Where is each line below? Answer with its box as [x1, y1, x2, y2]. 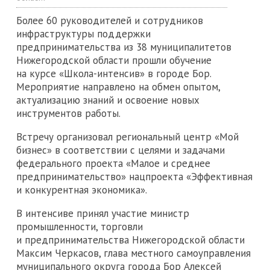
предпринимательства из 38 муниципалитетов [16, 40, 231, 54]
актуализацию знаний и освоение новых [16, 93, 199, 107]
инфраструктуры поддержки [16, 27, 151, 40]
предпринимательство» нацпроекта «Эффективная [16, 169, 253, 183]
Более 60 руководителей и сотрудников [16, 13, 203, 27]
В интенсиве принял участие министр [16, 206, 189, 220]
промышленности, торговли [16, 219, 143, 233]
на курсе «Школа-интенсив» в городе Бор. [16, 66, 211, 80]
